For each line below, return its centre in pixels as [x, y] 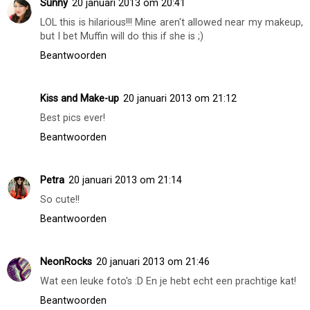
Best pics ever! [73, 118]
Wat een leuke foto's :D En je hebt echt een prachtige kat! [168, 281]
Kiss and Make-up [80, 98]
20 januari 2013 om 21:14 [125, 180]
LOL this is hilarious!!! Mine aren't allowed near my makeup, [172, 22]
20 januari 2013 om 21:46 [153, 262]
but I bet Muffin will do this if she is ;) [122, 36]
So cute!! [60, 199]
